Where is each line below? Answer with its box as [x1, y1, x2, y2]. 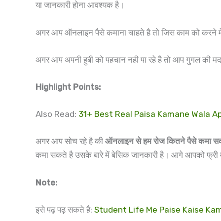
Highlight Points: [36, 82, 101, 92]
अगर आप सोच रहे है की [36, 136, 105, 147]
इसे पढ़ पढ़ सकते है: [36, 204, 94, 215]
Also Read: [36, 109, 78, 119]
